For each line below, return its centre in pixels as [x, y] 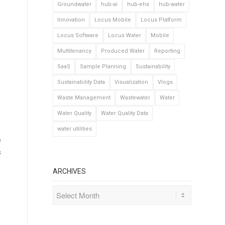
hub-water [172, 4]
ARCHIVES [70, 171]
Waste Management [84, 98]
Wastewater [135, 98]
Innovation [71, 20]
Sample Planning [103, 67]
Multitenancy [75, 51]
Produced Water [123, 51]
